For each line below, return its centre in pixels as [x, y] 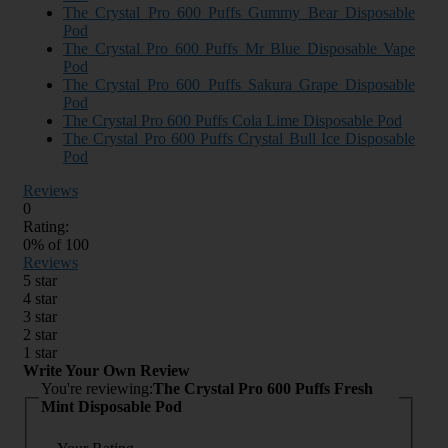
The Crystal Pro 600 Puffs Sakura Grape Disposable [239, 84]
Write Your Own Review [106, 370]
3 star [40, 316]
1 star [40, 352]
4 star [40, 298]
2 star [40, 334]
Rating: [46, 226]
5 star [40, 280]
